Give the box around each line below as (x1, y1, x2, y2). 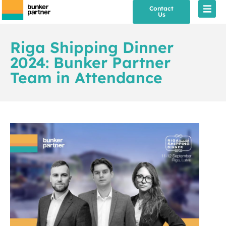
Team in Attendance (10, 68, 162, 87)
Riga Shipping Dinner (10, 38, 174, 57)
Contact (149, 5, 174, 12)
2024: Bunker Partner (10, 53, 171, 72)
